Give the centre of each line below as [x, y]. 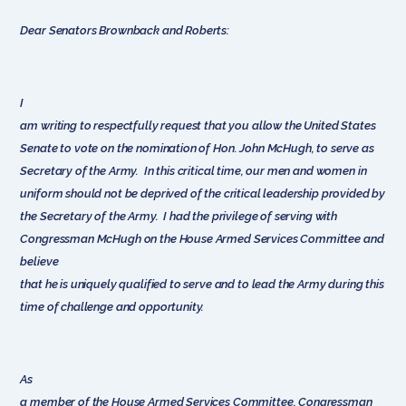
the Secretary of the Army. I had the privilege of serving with [179, 216]
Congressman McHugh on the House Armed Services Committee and [202, 238]
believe [39, 261]
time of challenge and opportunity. [112, 306]
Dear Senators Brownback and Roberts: [125, 30]
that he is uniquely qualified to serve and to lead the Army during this [202, 284]
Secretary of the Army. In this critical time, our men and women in [193, 170]
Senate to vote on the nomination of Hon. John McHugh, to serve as [197, 148]
